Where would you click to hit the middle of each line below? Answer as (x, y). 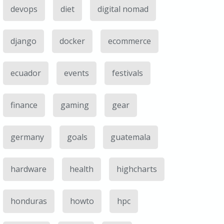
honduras (29, 201)
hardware (28, 169)
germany (27, 137)
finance (24, 105)
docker (72, 41)
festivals (127, 73)
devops (24, 9)
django (23, 41)
